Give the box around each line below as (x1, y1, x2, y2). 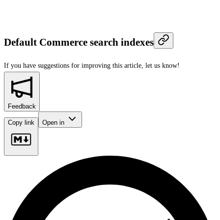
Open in (42, 118, 66, 126)
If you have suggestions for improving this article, (4, 61, 143, 69)
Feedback (8, 102, 36, 110)
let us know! (145, 61, 180, 69)
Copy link (8, 118, 34, 126)
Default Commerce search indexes (4, 36, 154, 49)
